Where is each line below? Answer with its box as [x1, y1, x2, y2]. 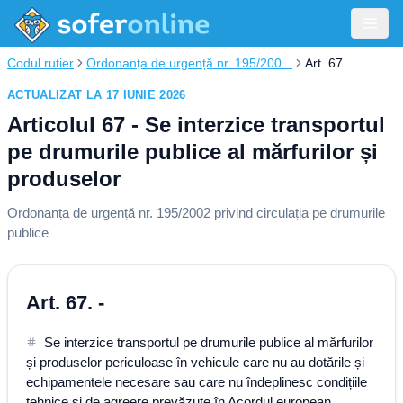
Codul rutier [7, 56, 74, 70]
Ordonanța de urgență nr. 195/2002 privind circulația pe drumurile [7, 205, 385, 220]
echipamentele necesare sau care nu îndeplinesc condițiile [26, 374, 367, 390]
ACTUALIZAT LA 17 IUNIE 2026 [7, 88, 186, 102]
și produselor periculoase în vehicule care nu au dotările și [26, 354, 364, 370]
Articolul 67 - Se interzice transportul [7, 112, 385, 137]
